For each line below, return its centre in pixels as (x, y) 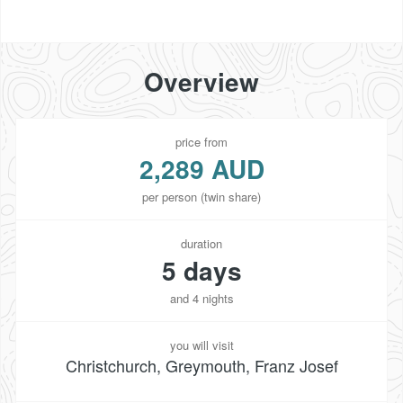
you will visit (201, 345)
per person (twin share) (201, 196)
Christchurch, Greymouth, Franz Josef (201, 365)
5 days (201, 270)
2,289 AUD (201, 168)
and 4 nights (201, 298)
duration (201, 243)
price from (201, 141)
